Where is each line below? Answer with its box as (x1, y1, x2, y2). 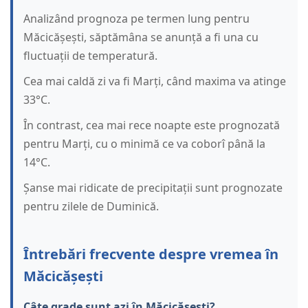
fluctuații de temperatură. (23, 48, 157, 64)
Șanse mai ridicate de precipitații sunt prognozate (23, 180, 283, 196)
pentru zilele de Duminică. (23, 199, 159, 214)
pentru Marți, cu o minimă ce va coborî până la (23, 136, 265, 152)
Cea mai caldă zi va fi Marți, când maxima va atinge (23, 74, 286, 89)
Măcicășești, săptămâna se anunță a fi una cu (23, 30, 258, 45)
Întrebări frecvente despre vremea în (23, 245, 278, 264)
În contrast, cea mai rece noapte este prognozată (23, 118, 280, 133)
